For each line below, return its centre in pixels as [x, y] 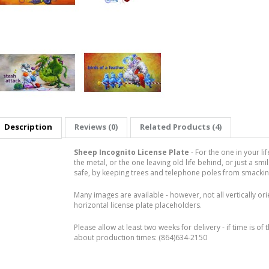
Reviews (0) [96, 127]
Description [28, 127]
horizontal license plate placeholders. [138, 205]
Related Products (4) [181, 127]
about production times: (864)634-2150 [141, 237]
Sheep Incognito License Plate [132, 152]
